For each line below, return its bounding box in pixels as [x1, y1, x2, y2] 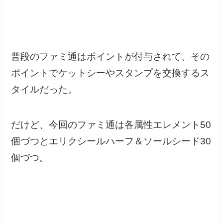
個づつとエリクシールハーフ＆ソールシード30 [11, 135, 212, 146]
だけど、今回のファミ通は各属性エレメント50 [11, 119, 212, 130]
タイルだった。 [11, 84, 78, 95]
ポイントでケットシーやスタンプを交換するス [11, 68, 210, 79]
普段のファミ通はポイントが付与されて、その [11, 51, 210, 62]
